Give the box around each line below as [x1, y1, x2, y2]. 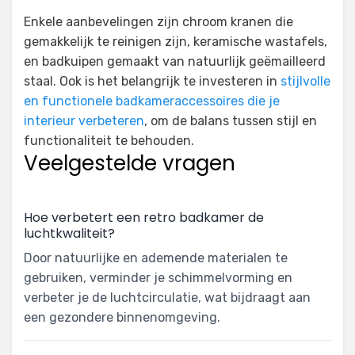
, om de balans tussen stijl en [144, 113, 317, 129]
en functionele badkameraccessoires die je [24, 94, 280, 109]
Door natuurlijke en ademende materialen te [24, 250, 288, 266]
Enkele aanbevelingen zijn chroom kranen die [24, 14, 293, 30]
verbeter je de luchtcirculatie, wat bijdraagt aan [24, 290, 311, 306]
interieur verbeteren [24, 113, 144, 129]
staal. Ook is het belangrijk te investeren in [24, 74, 281, 90]
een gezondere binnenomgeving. [24, 310, 220, 326]
